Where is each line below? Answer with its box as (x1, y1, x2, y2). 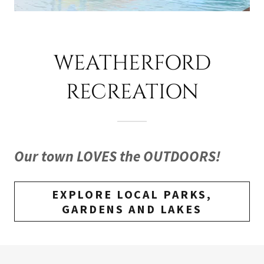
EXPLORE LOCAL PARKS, (51, 186, 213, 202)
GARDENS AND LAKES (62, 201, 202, 216)
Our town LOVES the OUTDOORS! (14, 146, 220, 166)
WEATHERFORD (53, 49, 211, 77)
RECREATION (65, 78, 199, 106)
